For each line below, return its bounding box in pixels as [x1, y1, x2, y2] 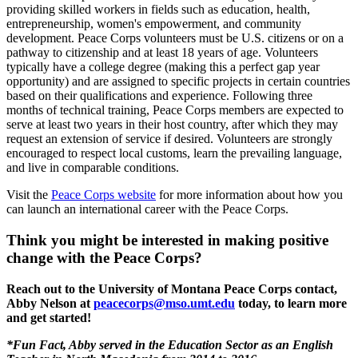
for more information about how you [156, 188, 343, 202]
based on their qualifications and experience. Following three [6, 89, 312, 103]
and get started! [6, 310, 91, 324]
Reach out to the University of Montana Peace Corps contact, [6, 281, 337, 296]
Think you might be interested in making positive [6, 232, 328, 249]
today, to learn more [235, 296, 347, 310]
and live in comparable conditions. [6, 161, 179, 175]
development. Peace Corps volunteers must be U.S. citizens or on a [6, 31, 344, 46]
